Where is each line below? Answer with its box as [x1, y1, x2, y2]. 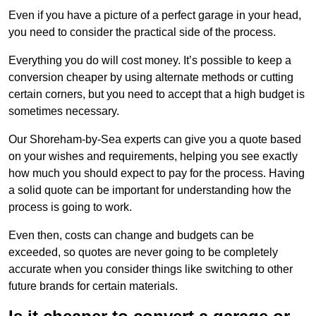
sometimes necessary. [8, 105, 119, 118]
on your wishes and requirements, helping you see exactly [8, 150, 298, 163]
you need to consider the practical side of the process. [8, 26, 276, 39]
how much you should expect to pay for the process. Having [8, 167, 305, 180]
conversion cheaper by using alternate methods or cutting [8, 71, 293, 84]
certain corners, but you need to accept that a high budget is [8, 88, 305, 101]
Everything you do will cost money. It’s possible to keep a [8, 54, 291, 67]
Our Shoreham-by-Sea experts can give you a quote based [8, 133, 301, 146]
